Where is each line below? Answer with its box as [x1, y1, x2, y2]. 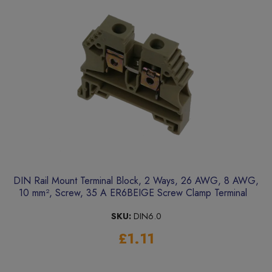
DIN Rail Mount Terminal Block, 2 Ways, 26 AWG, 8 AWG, [13, 174, 259, 188]
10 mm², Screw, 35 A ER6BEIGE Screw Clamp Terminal [19, 186, 253, 200]
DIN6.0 [131, 210, 161, 223]
